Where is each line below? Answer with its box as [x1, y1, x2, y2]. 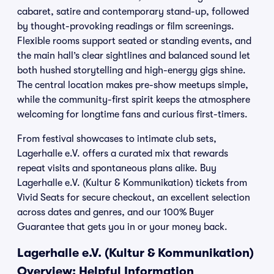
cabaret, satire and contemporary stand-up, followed [17, 6, 249, 17]
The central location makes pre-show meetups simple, [17, 80, 248, 91]
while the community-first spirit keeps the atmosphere [17, 94, 250, 105]
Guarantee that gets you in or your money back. [17, 221, 228, 232]
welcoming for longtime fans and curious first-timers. [17, 109, 248, 120]
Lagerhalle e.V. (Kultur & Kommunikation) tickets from [17, 177, 247, 188]
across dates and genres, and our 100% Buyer [17, 207, 214, 218]
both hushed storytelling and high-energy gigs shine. [17, 65, 246, 76]
